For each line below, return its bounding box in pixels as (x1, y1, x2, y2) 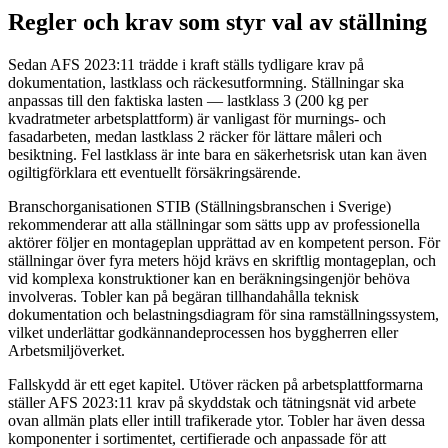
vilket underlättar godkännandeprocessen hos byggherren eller (8, 324, 398, 342)
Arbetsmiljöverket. (8, 342, 125, 360)
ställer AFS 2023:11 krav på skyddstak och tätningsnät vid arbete (8, 394, 416, 412)
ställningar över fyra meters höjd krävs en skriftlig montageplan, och (8, 252, 436, 270)
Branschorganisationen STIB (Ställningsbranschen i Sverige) (8, 198, 391, 216)
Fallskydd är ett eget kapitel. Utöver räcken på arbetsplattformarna (8, 376, 423, 394)
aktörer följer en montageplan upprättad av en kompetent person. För (8, 234, 440, 252)
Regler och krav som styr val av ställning (8, 9, 427, 36)
